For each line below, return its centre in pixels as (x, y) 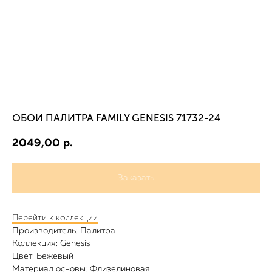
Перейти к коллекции (55, 218)
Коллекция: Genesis (51, 244)
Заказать (136, 178)
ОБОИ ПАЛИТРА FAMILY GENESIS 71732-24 (116, 118)
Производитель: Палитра (64, 231)
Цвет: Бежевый (43, 257)
